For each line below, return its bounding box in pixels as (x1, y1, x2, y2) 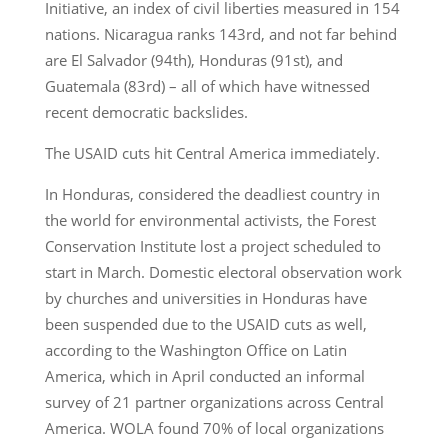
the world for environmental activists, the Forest (44, 209, 376, 230)
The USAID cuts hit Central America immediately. (44, 142, 380, 163)
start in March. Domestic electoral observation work (44, 261, 402, 282)
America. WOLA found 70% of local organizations (44, 417, 384, 438)
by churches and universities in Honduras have (44, 287, 367, 308)
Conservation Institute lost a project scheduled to (44, 235, 381, 256)
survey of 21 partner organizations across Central (44, 391, 384, 412)
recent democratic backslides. (44, 101, 248, 122)
